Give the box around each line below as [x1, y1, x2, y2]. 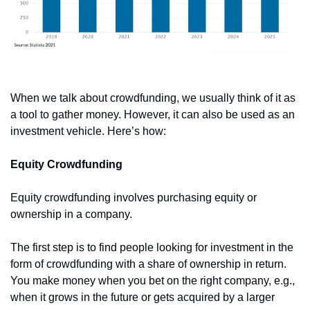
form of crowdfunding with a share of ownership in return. [10, 257, 286, 270]
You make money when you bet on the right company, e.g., [10, 274, 295, 286]
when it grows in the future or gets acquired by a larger [10, 291, 275, 303]
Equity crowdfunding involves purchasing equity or [10, 191, 257, 203]
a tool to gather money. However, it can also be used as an [10, 108, 295, 120]
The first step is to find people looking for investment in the [10, 241, 293, 253]
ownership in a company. [10, 208, 135, 220]
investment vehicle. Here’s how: [10, 125, 166, 137]
